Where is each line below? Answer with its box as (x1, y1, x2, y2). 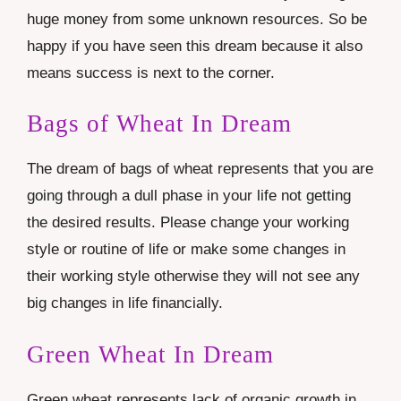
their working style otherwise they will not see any (27, 268, 360, 286)
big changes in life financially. (27, 294, 223, 312)
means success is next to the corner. (27, 64, 275, 81)
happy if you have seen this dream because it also (27, 37, 363, 55)
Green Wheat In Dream (27, 340, 274, 368)
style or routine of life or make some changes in (27, 241, 346, 259)
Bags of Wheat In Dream (27, 110, 292, 138)
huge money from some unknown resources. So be (27, 10, 367, 28)
